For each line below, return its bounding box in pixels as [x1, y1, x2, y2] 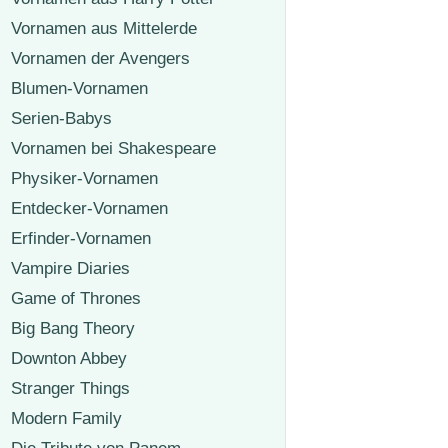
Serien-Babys [11, 109, 112, 129]
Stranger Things [11, 379, 130, 399]
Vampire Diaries [11, 259, 130, 279]
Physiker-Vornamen [11, 169, 158, 189]
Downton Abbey [11, 349, 127, 369]
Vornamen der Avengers [11, 49, 190, 69]
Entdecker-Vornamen [11, 199, 168, 219]
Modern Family [11, 409, 122, 429]
